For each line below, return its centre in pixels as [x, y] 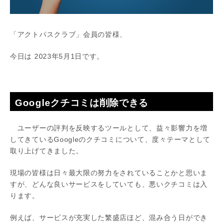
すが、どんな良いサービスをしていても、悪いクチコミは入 [109, 184]
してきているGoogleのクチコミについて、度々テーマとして [110, 140]
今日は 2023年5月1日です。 [57, 56]
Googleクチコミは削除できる [82, 103]
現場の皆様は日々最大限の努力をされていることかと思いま [109, 173]
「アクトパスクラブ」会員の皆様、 [69, 35]
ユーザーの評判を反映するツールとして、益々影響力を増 [109, 128]
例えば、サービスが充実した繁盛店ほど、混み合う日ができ [109, 218]
